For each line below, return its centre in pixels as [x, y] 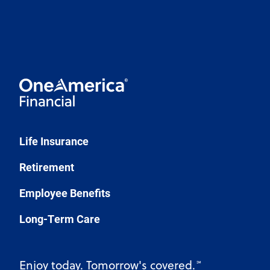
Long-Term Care [60, 218]
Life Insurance [54, 141]
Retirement [47, 167]
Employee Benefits [65, 193]
